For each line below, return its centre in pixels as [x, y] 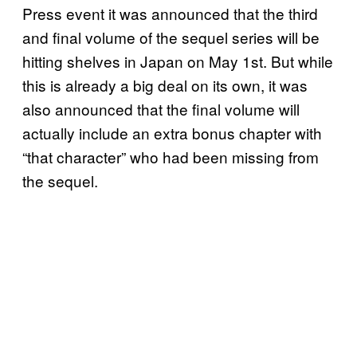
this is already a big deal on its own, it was [165, 84]
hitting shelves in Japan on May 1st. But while [178, 61]
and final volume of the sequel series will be [171, 37]
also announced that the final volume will [161, 108]
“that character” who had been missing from [171, 156]
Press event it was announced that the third [170, 13]
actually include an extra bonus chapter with [172, 132]
